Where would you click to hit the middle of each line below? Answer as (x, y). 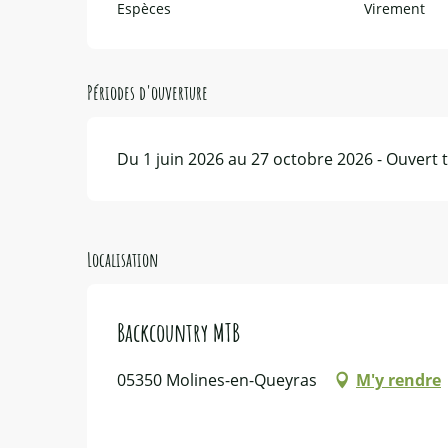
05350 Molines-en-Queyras (217, 379)
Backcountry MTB (178, 331)
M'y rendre (398, 379)
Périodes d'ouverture (148, 92)
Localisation (123, 259)
